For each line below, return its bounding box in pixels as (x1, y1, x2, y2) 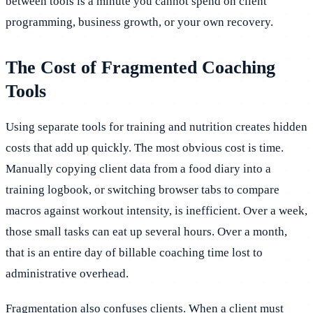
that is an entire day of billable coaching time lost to (6, 245, 263, 259)
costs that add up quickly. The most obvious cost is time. (6, 140, 284, 154)
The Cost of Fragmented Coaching (6, 56, 275, 78)
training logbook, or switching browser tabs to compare (6, 182, 279, 196)
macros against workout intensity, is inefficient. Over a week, (6, 203, 307, 217)
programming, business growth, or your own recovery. (6, 15, 273, 29)
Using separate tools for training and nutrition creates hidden (6, 119, 307, 133)
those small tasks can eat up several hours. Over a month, (6, 224, 287, 238)
